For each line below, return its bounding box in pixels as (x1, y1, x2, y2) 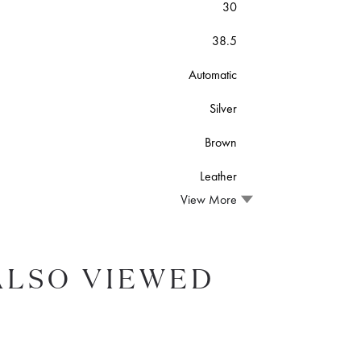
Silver (209, 100, 237, 117)
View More (180, 190, 237, 208)
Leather (199, 168, 237, 185)
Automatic (188, 66, 237, 83)
